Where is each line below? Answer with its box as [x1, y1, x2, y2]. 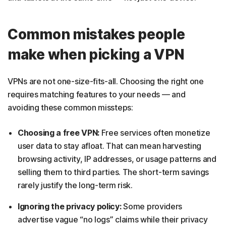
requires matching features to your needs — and [8, 89, 186, 99]
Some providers [123, 201, 183, 211]
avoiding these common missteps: [8, 102, 133, 112]
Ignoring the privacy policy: [18, 201, 124, 211]
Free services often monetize [101, 127, 210, 138]
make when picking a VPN [8, 45, 185, 63]
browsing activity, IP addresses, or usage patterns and [18, 153, 216, 164]
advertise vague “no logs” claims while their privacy [18, 214, 208, 224]
